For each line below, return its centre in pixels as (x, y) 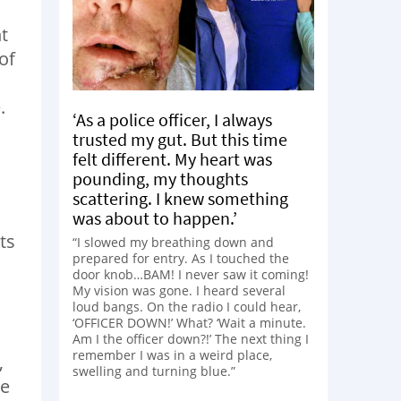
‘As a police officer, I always (172, 119)
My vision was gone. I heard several (179, 290)
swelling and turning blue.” (154, 371)
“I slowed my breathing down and (173, 242)
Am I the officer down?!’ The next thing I (191, 338)
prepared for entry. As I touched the (181, 258)
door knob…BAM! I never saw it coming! (191, 274)
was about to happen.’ (155, 218)
